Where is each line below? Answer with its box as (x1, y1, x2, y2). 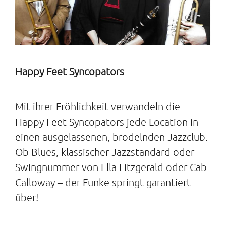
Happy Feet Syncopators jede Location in (15, 116, 198, 128)
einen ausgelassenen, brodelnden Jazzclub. (15, 131, 208, 143)
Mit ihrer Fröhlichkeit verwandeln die (15, 100, 180, 113)
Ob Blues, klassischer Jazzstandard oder (15, 146, 194, 158)
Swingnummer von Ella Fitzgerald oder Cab (15, 161, 207, 174)
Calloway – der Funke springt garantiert (15, 176, 191, 189)
